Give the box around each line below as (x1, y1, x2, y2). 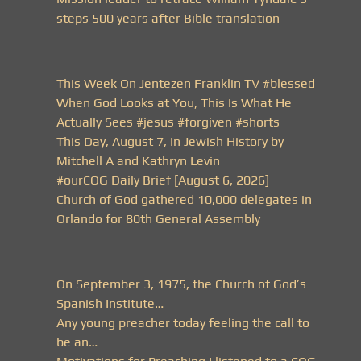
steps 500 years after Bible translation (56, 10, 280, 27)
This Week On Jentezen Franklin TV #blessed (56, 76, 315, 92)
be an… (56, 334, 98, 351)
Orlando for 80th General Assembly (56, 211, 260, 227)
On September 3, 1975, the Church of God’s (56, 276, 306, 293)
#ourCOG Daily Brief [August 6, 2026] (56, 172, 269, 189)
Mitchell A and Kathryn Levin (56, 153, 220, 169)
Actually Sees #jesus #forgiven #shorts (56, 114, 280, 131)
